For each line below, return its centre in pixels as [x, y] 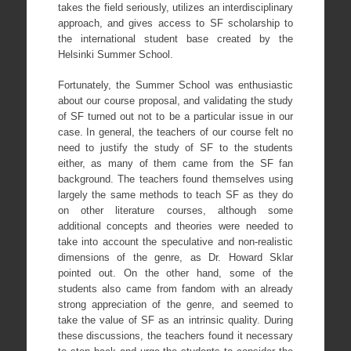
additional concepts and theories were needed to [175, 226]
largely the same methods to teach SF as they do [175, 195]
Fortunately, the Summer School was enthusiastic [175, 85]
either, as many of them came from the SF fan [175, 164]
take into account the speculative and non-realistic [175, 242]
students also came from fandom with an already [175, 289]
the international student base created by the [175, 38]
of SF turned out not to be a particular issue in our [175, 117]
